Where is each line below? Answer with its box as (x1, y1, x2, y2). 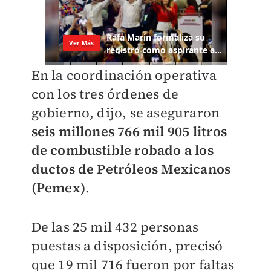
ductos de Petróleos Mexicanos (31, 160, 231, 178)
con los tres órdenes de (31, 85, 179, 103)
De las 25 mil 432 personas (31, 218, 199, 237)
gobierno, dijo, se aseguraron (31, 103, 220, 122)
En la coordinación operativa (31, 66, 217, 85)
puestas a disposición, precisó (31, 237, 223, 255)
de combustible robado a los (31, 141, 214, 160)
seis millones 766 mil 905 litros (31, 122, 227, 141)
